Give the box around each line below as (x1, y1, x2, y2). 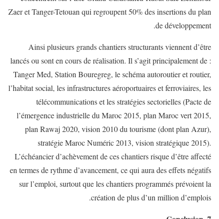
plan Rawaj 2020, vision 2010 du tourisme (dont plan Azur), (25, 123, 211, 134)
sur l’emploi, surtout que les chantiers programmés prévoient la (19, 178, 211, 189)
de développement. (155, 20, 211, 30)
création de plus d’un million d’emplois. (91, 192, 211, 202)
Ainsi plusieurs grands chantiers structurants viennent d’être (28, 41, 211, 52)
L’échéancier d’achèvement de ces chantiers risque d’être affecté (15, 151, 211, 161)
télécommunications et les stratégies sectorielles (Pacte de (36, 96, 211, 107)
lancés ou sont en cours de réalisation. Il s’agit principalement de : (10, 55, 211, 66)
